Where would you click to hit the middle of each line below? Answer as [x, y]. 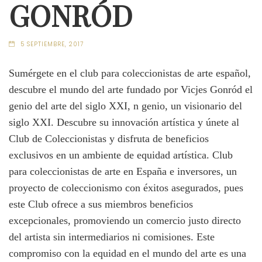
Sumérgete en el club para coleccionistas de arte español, [130, 73]
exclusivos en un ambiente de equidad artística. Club [121, 155]
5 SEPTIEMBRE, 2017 [52, 44]
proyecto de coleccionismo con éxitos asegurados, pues [126, 187]
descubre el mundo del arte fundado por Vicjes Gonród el [131, 89]
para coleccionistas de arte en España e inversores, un [123, 171]
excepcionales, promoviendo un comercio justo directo [125, 220]
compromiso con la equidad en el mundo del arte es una [127, 253]
